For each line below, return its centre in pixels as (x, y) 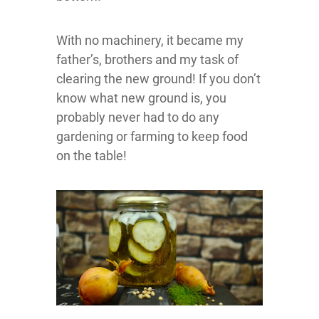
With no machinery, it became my (150, 40)
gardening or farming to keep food (152, 136)
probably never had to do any (138, 117)
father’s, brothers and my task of (147, 59)
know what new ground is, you (141, 98)
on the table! (91, 155)
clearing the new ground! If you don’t (158, 78)
